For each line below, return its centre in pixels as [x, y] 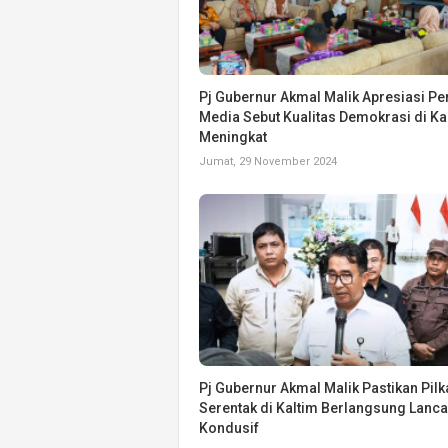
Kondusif [229, 427]
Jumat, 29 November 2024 [268, 161]
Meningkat [233, 136]
